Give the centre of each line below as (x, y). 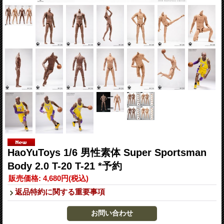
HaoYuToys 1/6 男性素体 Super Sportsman (107, 152)
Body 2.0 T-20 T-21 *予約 (65, 166)
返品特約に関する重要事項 (60, 192)
